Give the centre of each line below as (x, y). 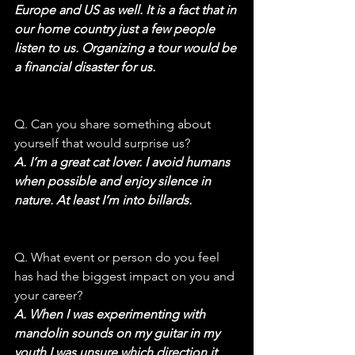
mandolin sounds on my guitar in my (118, 333)
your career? (48, 295)
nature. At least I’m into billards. (103, 200)
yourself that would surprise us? (102, 143)
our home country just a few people (116, 29)
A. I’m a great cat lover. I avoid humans (124, 162)
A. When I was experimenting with (111, 314)
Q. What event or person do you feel (118, 257)
